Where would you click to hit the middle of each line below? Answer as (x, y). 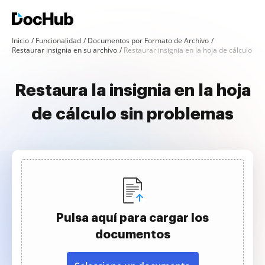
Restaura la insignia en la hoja (132, 91)
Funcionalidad (58, 41)
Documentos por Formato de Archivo (148, 41)
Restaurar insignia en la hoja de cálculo (188, 50)
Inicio (20, 41)
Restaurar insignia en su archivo (64, 50)
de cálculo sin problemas (132, 114)
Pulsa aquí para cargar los (132, 218)
